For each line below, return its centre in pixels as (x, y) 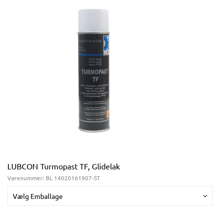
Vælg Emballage (38, 196)
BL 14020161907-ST (73, 178)
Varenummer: (27, 178)
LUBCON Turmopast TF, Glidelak (64, 166)
